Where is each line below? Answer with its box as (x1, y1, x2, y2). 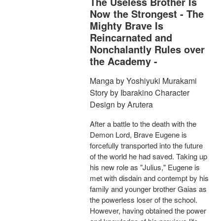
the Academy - (90, 54, 157, 69)
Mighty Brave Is (90, 18, 163, 33)
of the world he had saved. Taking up (90, 151, 207, 162)
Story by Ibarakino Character (90, 87, 189, 99)
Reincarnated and (90, 30, 172, 45)
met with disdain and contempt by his (90, 173, 209, 184)
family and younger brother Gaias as (90, 184, 207, 194)
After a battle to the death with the (90, 118, 196, 129)
